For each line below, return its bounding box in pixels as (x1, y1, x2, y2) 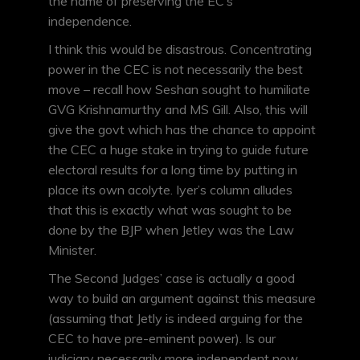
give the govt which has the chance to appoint (48, 121, 316, 138)
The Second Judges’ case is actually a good (48, 270, 295, 287)
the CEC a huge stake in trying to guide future (48, 141, 309, 158)
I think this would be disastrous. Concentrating (48, 41, 312, 58)
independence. (48, 13, 132, 30)
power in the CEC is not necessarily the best (48, 61, 303, 78)
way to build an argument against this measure (48, 290, 316, 307)
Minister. (48, 242, 96, 259)
